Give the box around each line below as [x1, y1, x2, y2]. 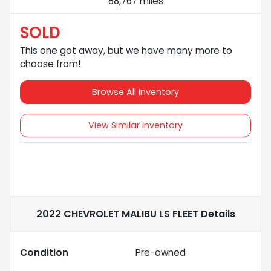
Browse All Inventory [92, 85, 179, 98]
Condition [20, 246, 68, 259]
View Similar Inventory [88, 119, 183, 131]
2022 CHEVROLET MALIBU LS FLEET [36, 206, 198, 221]
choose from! [20, 57, 80, 70]
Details [198, 206, 235, 221]
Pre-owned [135, 246, 186, 259]
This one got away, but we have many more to [20, 44, 232, 57]
